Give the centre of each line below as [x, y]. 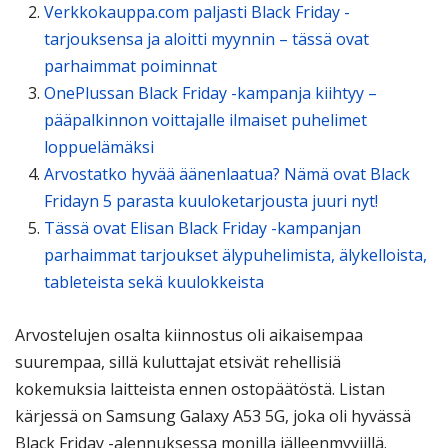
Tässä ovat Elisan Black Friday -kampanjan [202, 228]
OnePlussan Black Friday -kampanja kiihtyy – [210, 93]
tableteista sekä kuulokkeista [153, 282]
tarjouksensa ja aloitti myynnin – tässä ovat [206, 39]
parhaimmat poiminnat [130, 66]
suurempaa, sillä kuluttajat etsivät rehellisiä [178, 361]
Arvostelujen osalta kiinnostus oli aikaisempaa [189, 334]
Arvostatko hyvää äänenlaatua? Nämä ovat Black [226, 174]
